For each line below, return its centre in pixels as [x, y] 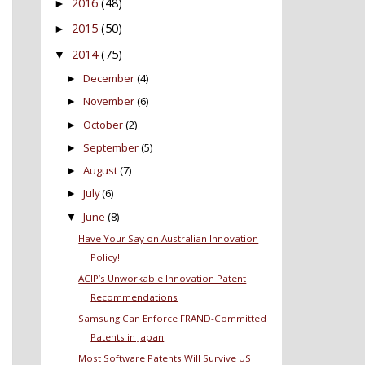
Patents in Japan [128, 337]
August [101, 171]
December [109, 79]
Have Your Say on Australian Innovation [169, 239]
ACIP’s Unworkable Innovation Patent [163, 279]
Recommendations [134, 297]
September [111, 147]
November [109, 101]
